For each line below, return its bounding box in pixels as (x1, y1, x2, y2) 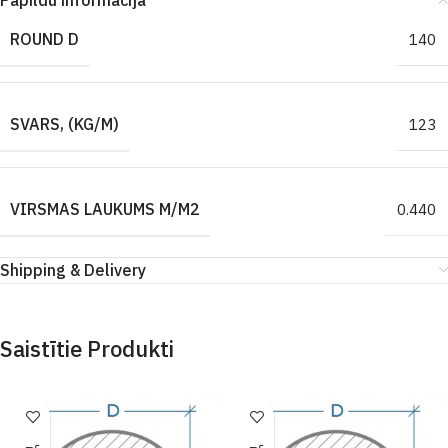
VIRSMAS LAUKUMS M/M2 (10, 199, 200, 219)
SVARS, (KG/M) (10, 114, 119, 134)
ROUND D (10, 29, 79, 49)
